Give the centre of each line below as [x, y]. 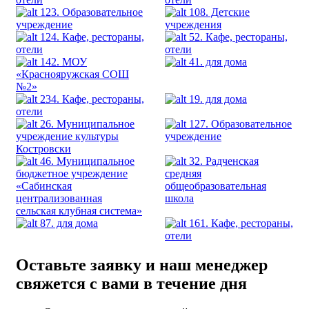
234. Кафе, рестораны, [92, 99]
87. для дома [69, 223]
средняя [183, 173]
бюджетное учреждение [72, 173]
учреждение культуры [67, 136]
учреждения [193, 24]
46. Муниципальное [87, 161]
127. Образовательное [240, 123]
